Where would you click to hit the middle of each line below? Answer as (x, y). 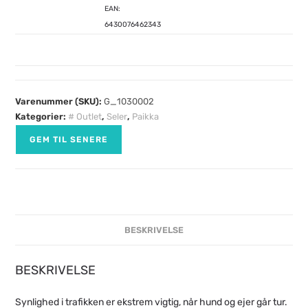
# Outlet (85, 116)
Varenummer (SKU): (60, 101)
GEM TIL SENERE (69, 139)
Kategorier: (42, 116)
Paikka (146, 116)
